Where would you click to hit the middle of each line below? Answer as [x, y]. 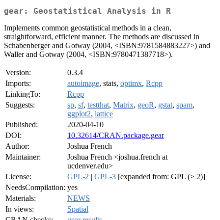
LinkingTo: [23, 94]
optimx [131, 83]
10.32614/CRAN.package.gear [116, 136]
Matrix [123, 105]
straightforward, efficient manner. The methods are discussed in [102, 37]
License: [18, 177]
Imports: [18, 83]
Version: [18, 73]
